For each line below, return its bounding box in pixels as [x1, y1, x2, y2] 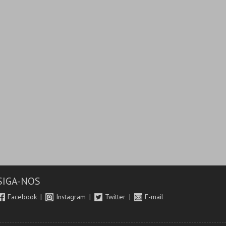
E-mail [145, 192, 164, 201]
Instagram [56, 192, 88, 201]
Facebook [8, 192, 39, 201]
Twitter [105, 192, 128, 201]
